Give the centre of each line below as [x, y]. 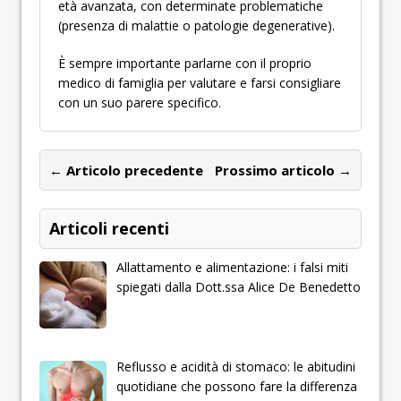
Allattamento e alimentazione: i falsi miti [232, 267]
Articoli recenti [109, 228]
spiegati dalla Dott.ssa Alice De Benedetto [238, 287]
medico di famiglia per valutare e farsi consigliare [200, 83]
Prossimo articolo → [283, 170]
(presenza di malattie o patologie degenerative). [196, 26]
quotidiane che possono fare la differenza [236, 386]
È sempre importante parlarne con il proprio [185, 63]
